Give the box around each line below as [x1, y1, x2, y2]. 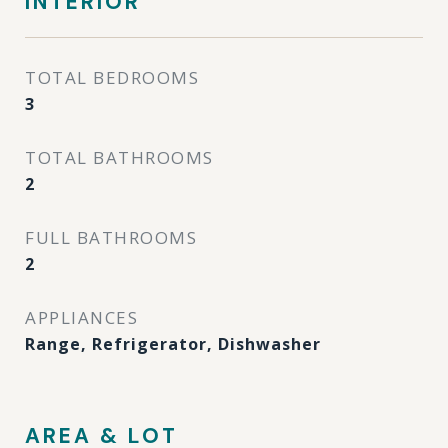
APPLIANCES [25, 306, 138, 329]
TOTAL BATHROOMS [25, 146, 214, 169]
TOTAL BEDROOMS [25, 66, 199, 89]
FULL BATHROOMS [25, 226, 197, 249]
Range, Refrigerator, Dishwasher [25, 333, 321, 355]
